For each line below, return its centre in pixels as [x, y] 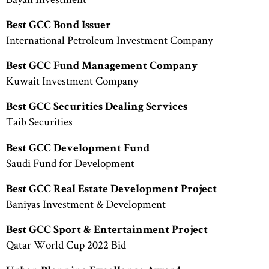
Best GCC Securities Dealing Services [97, 108]
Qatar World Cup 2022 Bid [66, 245]
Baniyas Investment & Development [86, 204]
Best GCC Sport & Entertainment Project [107, 231]
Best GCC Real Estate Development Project [111, 190]
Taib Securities [39, 122]
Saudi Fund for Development [70, 163]
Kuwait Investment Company [72, 81]
